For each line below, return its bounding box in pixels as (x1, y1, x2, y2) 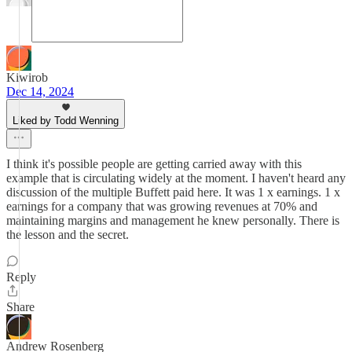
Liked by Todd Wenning (13, 115, 119, 126)
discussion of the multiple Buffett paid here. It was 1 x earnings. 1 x (6, 185, 340, 199)
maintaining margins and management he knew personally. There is (6, 214, 339, 227)
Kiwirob (6, 71, 48, 84)
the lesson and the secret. (6, 228, 129, 241)
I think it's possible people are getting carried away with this (6, 157, 302, 170)
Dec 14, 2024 (6, 85, 74, 98)
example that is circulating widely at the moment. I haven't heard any (6, 171, 346, 185)
